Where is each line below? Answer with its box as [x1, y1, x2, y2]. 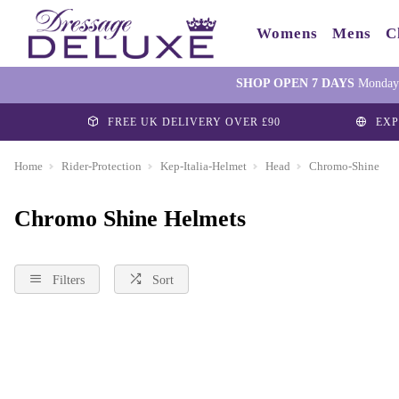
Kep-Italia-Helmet [160, 159, 247, 173]
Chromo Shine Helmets [14, 206, 246, 232]
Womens [256, 25, 318, 42]
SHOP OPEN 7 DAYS [235, 77, 354, 90]
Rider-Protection [61, 159, 142, 173]
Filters [53, 273, 85, 287]
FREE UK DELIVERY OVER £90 [108, 116, 281, 128]
